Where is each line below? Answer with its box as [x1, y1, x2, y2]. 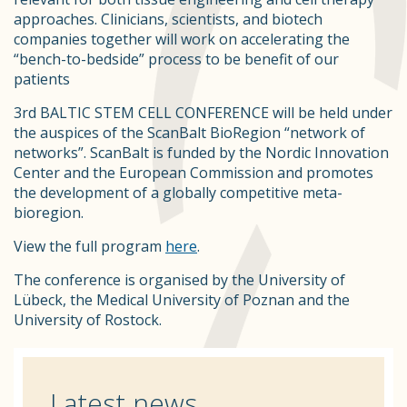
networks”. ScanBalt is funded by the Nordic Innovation [14, 143, 389, 163]
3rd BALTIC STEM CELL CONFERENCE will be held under [14, 103, 392, 123]
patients [14, 69, 70, 89]
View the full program [14, 236, 165, 256]
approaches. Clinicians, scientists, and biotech [14, 9, 323, 29]
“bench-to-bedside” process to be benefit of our [14, 49, 339, 69]
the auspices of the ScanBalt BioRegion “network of [14, 123, 365, 143]
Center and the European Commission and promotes [14, 163, 373, 183]
